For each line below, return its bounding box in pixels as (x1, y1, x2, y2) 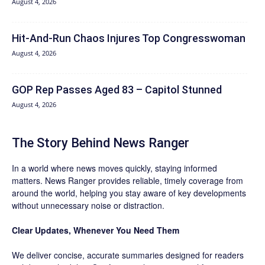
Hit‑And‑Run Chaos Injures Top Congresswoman (12, 31, 245, 44)
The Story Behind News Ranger (12, 135, 189, 150)
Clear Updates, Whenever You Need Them (12, 224, 179, 236)
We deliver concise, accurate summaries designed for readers (12, 248, 244, 261)
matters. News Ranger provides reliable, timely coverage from (12, 174, 243, 186)
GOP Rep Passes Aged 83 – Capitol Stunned (12, 83, 222, 96)
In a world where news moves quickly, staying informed (12, 161, 217, 174)
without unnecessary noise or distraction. (12, 199, 164, 211)
